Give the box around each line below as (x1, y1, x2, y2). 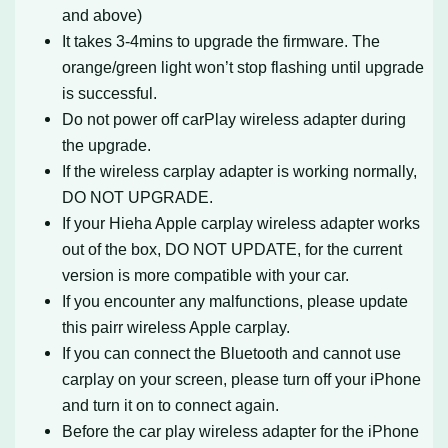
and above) (62, 6, 143, 25)
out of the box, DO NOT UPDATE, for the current (62, 240, 403, 259)
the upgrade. (62, 136, 152, 155)
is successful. (62, 84, 158, 103)
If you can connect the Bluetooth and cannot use (62, 344, 402, 363)
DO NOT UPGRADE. (62, 188, 214, 207)
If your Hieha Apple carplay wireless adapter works (62, 214, 421, 233)
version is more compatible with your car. (62, 266, 350, 285)
